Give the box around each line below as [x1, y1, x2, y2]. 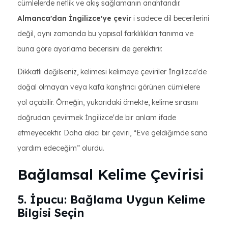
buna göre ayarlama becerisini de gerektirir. [17, 44, 162, 53]
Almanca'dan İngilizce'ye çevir [17, 14, 131, 23]
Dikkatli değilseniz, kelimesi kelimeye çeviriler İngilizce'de [17, 67, 207, 76]
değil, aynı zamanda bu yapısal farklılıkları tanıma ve [17, 29, 193, 38]
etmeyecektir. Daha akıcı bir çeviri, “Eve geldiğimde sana [17, 128, 208, 137]
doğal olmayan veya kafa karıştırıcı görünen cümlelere [17, 82, 200, 92]
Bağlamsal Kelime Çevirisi [17, 165, 204, 183]
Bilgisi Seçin [17, 206, 84, 220]
